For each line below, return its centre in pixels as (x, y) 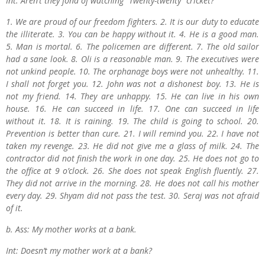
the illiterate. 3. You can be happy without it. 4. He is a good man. (132, 34)
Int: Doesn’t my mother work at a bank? (79, 251)
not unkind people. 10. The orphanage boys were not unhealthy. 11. (132, 71)
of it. (14, 208)
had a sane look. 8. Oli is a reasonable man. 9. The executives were (132, 59)
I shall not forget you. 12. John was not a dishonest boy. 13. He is (132, 84)
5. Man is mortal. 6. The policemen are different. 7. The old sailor (132, 46)
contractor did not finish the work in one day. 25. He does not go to (132, 158)
